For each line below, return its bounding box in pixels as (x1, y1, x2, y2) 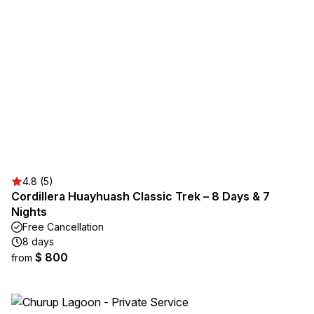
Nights (11, 205, 47, 219)
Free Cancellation (22, 221, 104, 233)
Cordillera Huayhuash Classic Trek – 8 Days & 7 (11, 189, 270, 203)
